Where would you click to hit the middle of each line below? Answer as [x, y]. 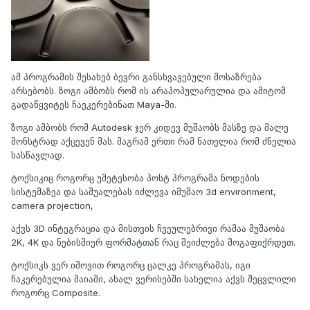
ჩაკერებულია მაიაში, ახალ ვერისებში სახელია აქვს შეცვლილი [154, 279]
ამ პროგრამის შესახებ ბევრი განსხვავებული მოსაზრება [136, 76]
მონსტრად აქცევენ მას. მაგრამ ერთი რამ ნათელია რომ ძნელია [154, 141]
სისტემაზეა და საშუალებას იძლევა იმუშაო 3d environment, [144, 191]
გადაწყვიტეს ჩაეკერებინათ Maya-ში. [94, 104]
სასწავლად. [38, 155]
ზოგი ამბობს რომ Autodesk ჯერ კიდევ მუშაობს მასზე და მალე [150, 127]
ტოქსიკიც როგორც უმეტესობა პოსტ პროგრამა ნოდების [135, 177]
